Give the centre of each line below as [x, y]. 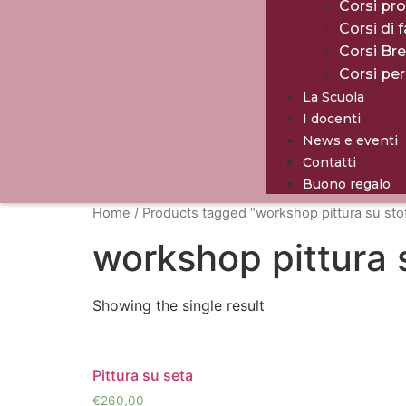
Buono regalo [346, 184]
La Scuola [333, 97]
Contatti [329, 163]
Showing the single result [179, 306]
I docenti [331, 119]
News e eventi [350, 141]
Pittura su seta [143, 376]
